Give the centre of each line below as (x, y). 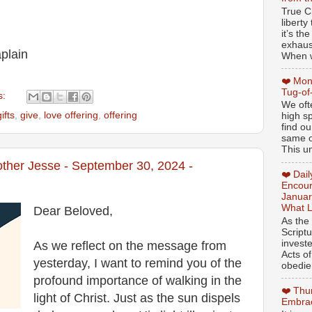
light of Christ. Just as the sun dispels (137, 298)
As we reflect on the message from (130, 245)
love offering (71, 116)
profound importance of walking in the (138, 280)
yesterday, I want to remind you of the (138, 263)
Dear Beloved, (73, 211)
